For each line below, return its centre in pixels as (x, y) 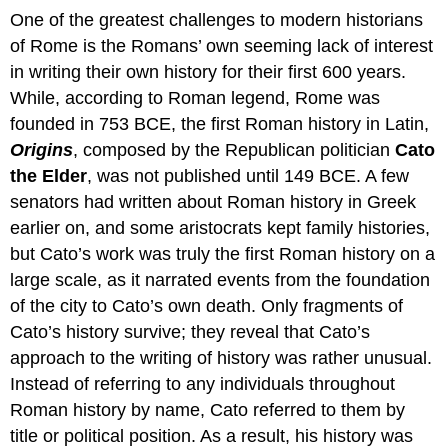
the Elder (49, 175)
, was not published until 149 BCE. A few (248, 175)
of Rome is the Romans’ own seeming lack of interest (222, 45)
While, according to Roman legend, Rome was (195, 97)
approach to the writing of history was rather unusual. (221, 357)
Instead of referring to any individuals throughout (203, 383)
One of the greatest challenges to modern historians (217, 19)
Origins (42, 149)
